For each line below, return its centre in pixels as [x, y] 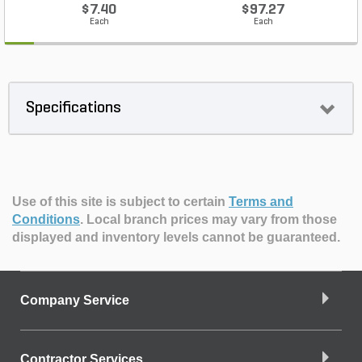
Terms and [261, 202]
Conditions [46, 219]
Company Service [75, 300]
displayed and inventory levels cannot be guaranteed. [176, 237]
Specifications [74, 108]
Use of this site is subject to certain [120, 202]
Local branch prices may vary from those [212, 219]
